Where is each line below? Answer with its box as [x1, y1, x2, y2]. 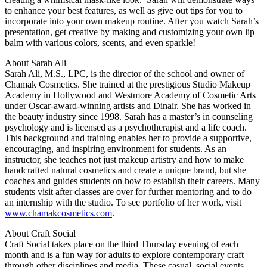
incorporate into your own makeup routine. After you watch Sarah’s [5, 16, 259, 27]
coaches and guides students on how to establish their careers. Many [5, 176, 260, 187]
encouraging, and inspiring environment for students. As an [5, 144, 226, 154]
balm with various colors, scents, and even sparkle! [5, 38, 195, 48]
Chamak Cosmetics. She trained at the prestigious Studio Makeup [5, 79, 250, 90]
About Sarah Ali [5, 58, 66, 69]
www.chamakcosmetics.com [5, 208, 112, 219]
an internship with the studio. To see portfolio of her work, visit [5, 197, 241, 208]
